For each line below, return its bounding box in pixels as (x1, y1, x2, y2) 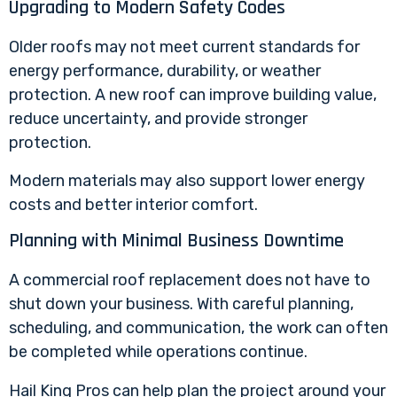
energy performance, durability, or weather (9, 60, 321, 81)
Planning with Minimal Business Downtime (9, 229, 344, 254)
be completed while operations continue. (9, 342, 307, 362)
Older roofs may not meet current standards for (9, 36, 360, 57)
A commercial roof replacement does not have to (9, 270, 370, 291)
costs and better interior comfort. (9, 195, 258, 215)
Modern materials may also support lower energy (9, 171, 365, 191)
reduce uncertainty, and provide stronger (9, 108, 307, 128)
